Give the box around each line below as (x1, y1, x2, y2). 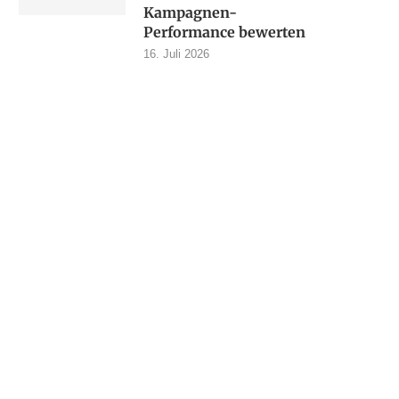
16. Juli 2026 (143, 47, 209, 61)
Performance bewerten (143, 23, 305, 41)
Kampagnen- (143, 4, 237, 21)
